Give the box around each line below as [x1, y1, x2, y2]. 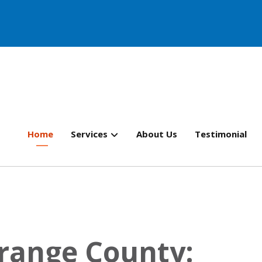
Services [71, 128, 108, 140]
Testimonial [195, 128, 247, 140]
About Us [136, 128, 177, 140]
